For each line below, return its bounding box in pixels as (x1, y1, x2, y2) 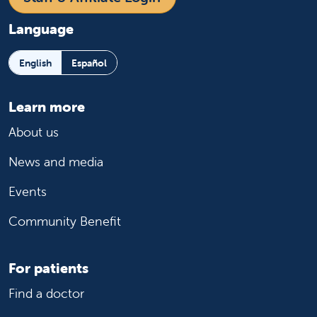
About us (8, 124, 59, 141)
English (19, 56, 52, 69)
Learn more (8, 98, 85, 116)
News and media (8, 154, 103, 171)
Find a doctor (8, 285, 84, 302)
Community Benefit (8, 213, 121, 230)
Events (8, 183, 47, 200)
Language (8, 20, 74, 38)
